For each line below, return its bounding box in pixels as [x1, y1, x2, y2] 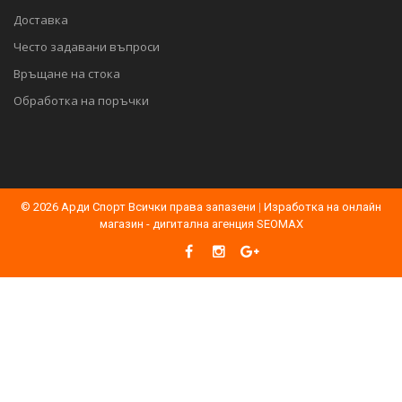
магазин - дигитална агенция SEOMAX [99, 217, 303, 232]
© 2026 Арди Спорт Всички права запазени [21, 200, 256, 214]
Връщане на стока [13, 66, 120, 83]
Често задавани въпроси [13, 39, 160, 56]
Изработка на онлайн [264, 200, 381, 214]
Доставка [13, 12, 68, 29]
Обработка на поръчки [13, 92, 149, 109]
